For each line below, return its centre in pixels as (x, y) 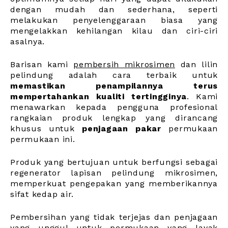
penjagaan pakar (122, 128)
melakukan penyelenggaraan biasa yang (114, 20)
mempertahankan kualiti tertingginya (99, 96)
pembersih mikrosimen (124, 64)
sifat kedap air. (42, 194)
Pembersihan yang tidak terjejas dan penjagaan (114, 217)
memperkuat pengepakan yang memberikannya (114, 183)
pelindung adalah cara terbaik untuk (114, 75)
